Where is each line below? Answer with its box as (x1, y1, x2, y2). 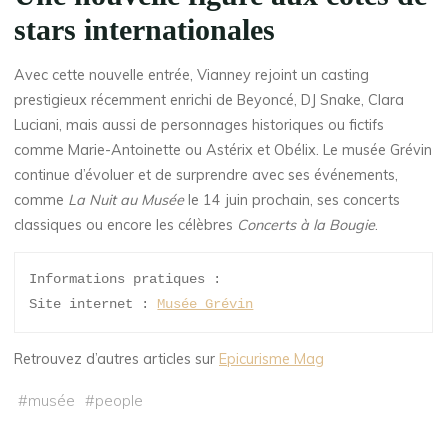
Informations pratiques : (29, 271, 222, 288)
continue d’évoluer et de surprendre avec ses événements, (14, 165, 399, 184)
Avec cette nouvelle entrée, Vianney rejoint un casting (14, 65, 370, 84)
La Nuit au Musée (68, 190, 185, 209)
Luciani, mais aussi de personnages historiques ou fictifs (14, 115, 385, 134)
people (94, 390, 143, 411)
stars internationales (14, 14, 276, 47)
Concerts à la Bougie (237, 215, 376, 234)
